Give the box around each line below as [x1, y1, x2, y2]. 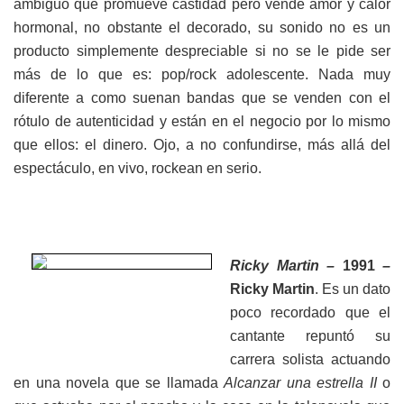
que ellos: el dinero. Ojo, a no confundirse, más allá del [14, 137, 390, 153]
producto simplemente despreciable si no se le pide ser [14, 43, 390, 60]
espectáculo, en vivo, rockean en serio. [14, 161, 262, 177]
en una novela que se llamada [14, 375, 224, 391]
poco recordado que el [230, 305, 390, 321]
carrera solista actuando [230, 352, 390, 368]
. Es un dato [315, 281, 390, 298]
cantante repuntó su [230, 328, 390, 344]
